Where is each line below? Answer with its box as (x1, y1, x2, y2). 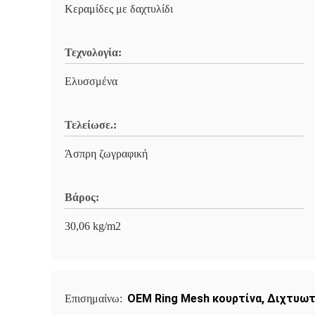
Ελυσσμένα (65, 75, 117, 87)
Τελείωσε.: (65, 119, 117, 131)
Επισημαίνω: (65, 292, 125, 304)
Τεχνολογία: (65, 46, 122, 58)
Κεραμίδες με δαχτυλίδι (65, 3, 173, 15)
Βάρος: (65, 191, 99, 203)
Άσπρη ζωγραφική (65, 148, 148, 160)
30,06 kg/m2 (65, 220, 121, 232)
